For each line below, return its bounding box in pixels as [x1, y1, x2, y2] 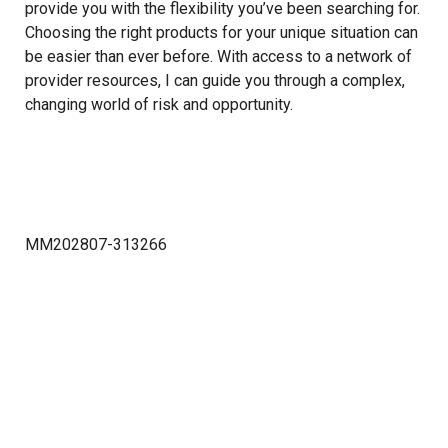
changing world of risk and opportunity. [25, 95, 293, 114]
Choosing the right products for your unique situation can [25, 23, 418, 42]
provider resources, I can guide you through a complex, [25, 71, 405, 90]
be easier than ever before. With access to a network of [25, 47, 412, 66]
